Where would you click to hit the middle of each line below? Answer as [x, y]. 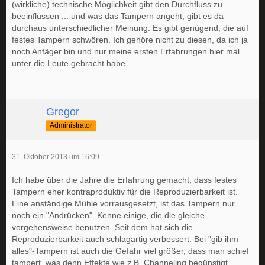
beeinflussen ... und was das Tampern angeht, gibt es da [118, 16]
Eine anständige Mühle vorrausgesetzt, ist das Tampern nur [123, 204]
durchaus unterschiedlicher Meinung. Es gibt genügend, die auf [130, 28]
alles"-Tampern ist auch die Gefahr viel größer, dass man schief [130, 251]
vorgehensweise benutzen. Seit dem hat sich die [102, 227]
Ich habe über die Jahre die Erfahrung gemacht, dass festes [124, 180]
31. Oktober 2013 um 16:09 [56, 157]
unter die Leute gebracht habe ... [73, 64]
